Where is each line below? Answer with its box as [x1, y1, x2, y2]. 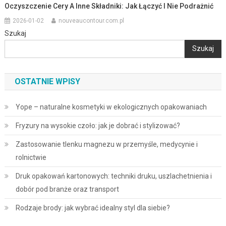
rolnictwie [15, 153, 46, 161]
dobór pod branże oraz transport [15, 185, 119, 193]
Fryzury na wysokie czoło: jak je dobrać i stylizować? [15, 121, 180, 130]
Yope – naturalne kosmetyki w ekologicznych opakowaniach [15, 102, 207, 111]
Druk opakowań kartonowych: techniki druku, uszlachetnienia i [15, 172, 212, 180]
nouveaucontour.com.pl [59, 17, 125, 24]
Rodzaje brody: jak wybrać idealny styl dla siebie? [15, 203, 170, 212]
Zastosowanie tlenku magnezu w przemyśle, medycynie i [15, 140, 198, 148]
